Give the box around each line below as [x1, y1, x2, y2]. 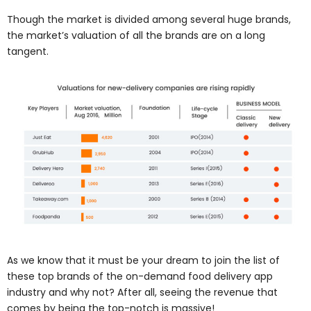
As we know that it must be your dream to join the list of [7, 253, 280, 267]
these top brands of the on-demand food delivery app [7, 269, 273, 283]
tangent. [7, 44, 49, 58]
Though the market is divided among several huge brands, [7, 12, 291, 26]
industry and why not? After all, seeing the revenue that [7, 285, 278, 299]
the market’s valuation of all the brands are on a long [7, 28, 265, 42]
